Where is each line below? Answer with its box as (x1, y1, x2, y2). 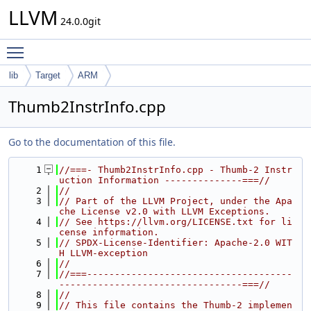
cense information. (59, 227, 159, 237)
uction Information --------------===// (59, 175, 270, 185)
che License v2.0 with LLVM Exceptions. (59, 206, 270, 217)
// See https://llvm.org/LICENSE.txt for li (59, 217, 292, 227)
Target (35, 70, 60, 81)
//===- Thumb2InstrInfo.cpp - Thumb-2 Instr (59, 165, 292, 175)
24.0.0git (58, 15, 101, 28)
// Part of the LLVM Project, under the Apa (59, 196, 292, 206)
